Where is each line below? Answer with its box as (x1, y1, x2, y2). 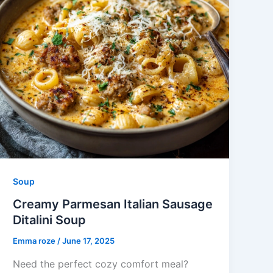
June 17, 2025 (62, 236, 115, 246)
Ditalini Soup (13, 213, 87, 228)
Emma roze (13, 236, 58, 246)
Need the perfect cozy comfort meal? (13, 258, 189, 271)
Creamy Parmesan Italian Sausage (13, 197, 213, 212)
